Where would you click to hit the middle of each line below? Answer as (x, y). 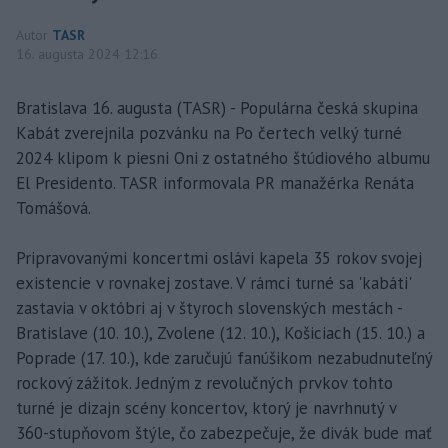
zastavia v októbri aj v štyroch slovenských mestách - (209, 307)
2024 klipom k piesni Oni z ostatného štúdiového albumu (223, 157)
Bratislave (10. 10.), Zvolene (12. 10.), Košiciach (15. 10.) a (220, 332)
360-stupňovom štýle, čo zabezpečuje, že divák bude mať (224, 432)
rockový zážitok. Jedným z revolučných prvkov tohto (204, 382)
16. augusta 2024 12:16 (87, 53)
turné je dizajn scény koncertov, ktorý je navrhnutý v (206, 407)
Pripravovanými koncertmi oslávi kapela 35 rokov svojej (219, 257)
